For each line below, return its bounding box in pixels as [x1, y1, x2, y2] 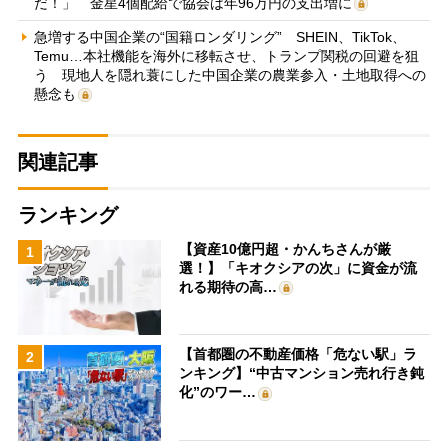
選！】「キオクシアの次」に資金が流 [179, 259, 418, 276]
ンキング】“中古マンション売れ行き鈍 [179, 365, 425, 382]
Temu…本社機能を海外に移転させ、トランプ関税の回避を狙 [33, 47, 419, 64]
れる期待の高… [179, 278, 278, 295]
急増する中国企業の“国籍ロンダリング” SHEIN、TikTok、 [33, 28, 406, 45]
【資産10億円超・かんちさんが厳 [179, 240, 392, 257]
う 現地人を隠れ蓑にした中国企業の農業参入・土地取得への [33, 66, 426, 83]
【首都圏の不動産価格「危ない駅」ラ [179, 346, 418, 363]
